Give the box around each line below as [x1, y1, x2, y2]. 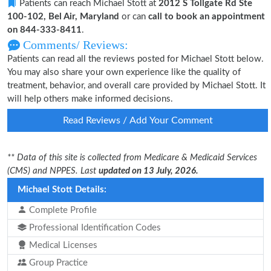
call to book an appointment [148, 12, 265, 21]
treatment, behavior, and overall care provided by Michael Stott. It [7, 81, 266, 90]
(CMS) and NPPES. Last [7, 166, 99, 175]
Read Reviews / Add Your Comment [62, 116, 213, 125]
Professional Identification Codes [27, 223, 161, 232]
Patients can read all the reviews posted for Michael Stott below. [7, 54, 264, 64]
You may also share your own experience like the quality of [7, 68, 241, 77]
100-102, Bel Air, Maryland [7, 12, 119, 21]
